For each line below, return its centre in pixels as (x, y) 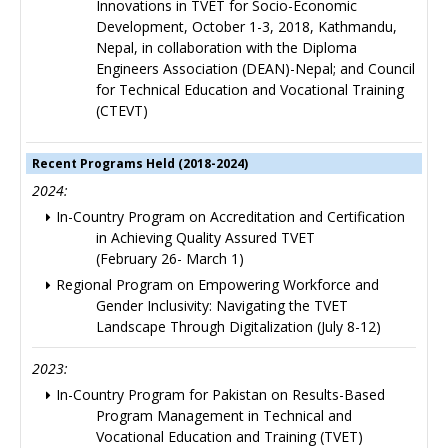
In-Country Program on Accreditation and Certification (230, 217)
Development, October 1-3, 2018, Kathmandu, (246, 27)
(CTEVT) (122, 111)
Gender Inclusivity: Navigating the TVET (222, 306)
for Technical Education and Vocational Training (250, 90)
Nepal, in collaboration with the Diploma (226, 48)
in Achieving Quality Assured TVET (205, 238)
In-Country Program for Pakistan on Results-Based (220, 395)
